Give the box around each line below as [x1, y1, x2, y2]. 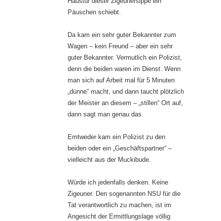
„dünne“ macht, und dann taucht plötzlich [68, 88, 184, 96]
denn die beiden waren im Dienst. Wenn [68, 65, 181, 73]
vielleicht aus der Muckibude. [68, 156, 151, 164]
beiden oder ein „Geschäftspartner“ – [68, 145, 172, 152]
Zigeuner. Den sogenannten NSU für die [68, 190, 181, 198]
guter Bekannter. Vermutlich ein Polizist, [68, 54, 182, 62]
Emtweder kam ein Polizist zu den [68, 133, 165, 141]
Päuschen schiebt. [68, 8, 121, 16]
